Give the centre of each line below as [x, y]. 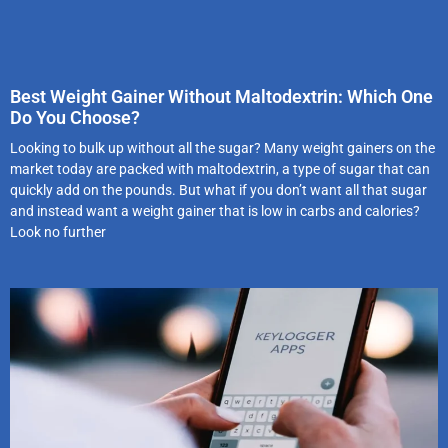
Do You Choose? [75, 118]
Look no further [58, 232]
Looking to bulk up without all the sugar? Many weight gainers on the [222, 148]
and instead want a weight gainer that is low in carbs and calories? [215, 211]
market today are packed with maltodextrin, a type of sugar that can [220, 169]
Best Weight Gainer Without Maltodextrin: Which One [221, 97]
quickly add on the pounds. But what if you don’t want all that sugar [218, 190]
